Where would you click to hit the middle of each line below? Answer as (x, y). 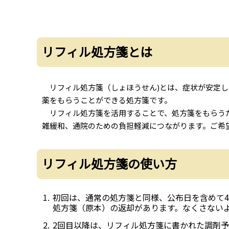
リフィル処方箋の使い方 (109, 163)
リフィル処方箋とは (97, 51)
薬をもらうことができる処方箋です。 (107, 100)
